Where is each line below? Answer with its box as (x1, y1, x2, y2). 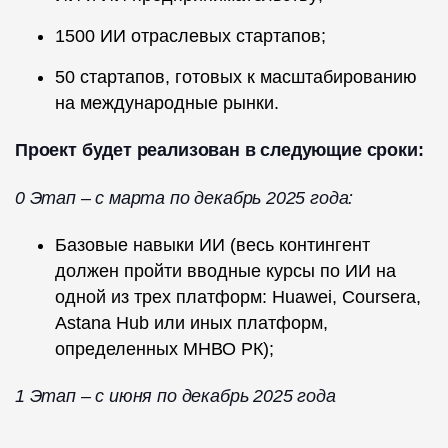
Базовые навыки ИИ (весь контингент (55, 235, 370, 256)
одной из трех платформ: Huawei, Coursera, (55, 287, 421, 308)
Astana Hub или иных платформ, (55, 313, 328, 334)
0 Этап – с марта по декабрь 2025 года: (15, 188, 354, 209)
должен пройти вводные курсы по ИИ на (55, 261, 396, 282)
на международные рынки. (55, 93, 279, 114)
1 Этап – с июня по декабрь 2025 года (15, 386, 336, 407)
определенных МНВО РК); (55, 339, 274, 360)
